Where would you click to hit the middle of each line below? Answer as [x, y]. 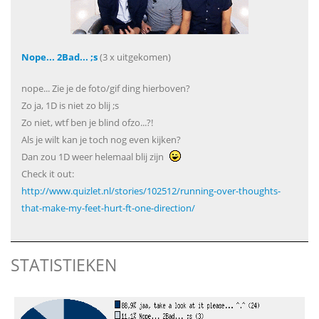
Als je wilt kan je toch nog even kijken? [101, 140]
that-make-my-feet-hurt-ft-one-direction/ [108, 208]
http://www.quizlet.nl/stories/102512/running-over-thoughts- [151, 191]
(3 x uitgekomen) [134, 57]
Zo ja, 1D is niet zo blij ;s [70, 105]
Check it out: [48, 174]
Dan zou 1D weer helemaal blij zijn [94, 157]
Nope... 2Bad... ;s [59, 57]
